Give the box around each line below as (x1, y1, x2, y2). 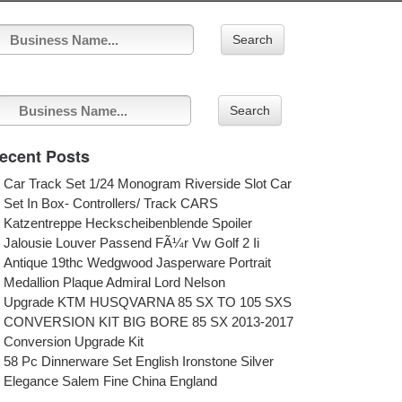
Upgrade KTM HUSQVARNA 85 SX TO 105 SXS (4, 294, 292, 310)
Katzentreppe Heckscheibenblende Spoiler (4, 215, 252, 231)
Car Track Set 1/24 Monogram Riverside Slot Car (4, 176, 292, 191)
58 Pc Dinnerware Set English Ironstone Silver (4, 354, 274, 369)
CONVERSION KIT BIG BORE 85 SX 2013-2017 (4, 314, 293, 329)
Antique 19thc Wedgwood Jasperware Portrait (4, 255, 271, 270)
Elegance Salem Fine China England (4, 373, 217, 389)
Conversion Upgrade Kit (4, 334, 144, 349)
